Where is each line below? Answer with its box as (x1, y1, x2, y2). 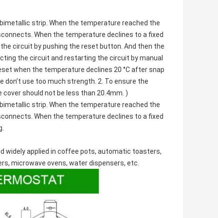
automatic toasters (98, 147, 160, 156)
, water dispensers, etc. (66, 159, 139, 167)
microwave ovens (11, 159, 66, 167)
